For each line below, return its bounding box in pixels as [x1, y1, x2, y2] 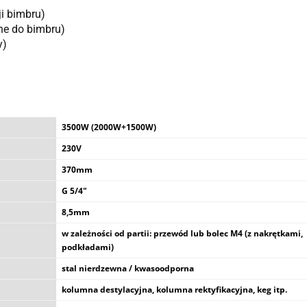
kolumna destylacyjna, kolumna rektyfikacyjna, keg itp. [62, 284, 287, 295]
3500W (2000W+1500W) [62, 121, 156, 133]
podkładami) [62, 241, 114, 253]
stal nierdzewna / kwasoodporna [62, 262, 194, 274]
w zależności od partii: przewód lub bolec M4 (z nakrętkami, [62, 228, 303, 239]
